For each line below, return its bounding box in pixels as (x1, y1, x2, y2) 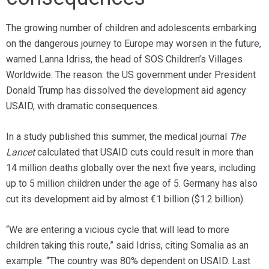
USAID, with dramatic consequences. (6, 100, 159, 112)
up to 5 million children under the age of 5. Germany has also (6, 178, 258, 189)
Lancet (6, 147, 35, 158)
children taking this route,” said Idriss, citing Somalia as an (6, 240, 249, 251)
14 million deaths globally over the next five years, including (6, 162, 256, 174)
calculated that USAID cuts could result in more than (35, 147, 253, 158)
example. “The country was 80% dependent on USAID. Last (6, 255, 250, 267)
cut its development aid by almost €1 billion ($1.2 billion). (6, 193, 245, 205)
